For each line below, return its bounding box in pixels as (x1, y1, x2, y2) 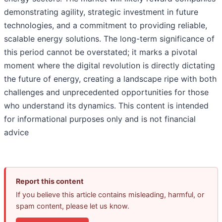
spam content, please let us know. (16, 202, 129, 211)
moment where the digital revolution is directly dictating (4, 60, 215, 71)
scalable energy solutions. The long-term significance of (4, 34, 215, 44)
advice (4, 127, 29, 138)
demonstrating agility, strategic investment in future (4, 7, 198, 17)
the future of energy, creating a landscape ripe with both (4, 74, 217, 84)
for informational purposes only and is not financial (4, 114, 196, 124)
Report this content (16, 177, 84, 186)
